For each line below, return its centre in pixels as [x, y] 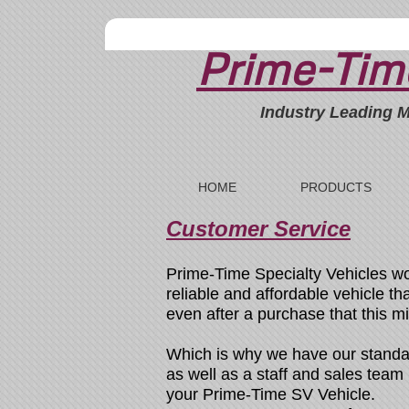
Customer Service [258, 229]
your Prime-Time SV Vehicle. [271, 394]
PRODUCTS [336, 187]
